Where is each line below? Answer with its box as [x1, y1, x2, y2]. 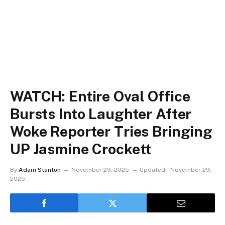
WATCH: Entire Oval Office [10, 87, 190, 105]
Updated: [140, 166, 167, 173]
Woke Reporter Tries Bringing [10, 123, 212, 140]
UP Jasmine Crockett [10, 140, 152, 158]
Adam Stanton [19, 166, 61, 173]
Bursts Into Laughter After [10, 105, 192, 123]
